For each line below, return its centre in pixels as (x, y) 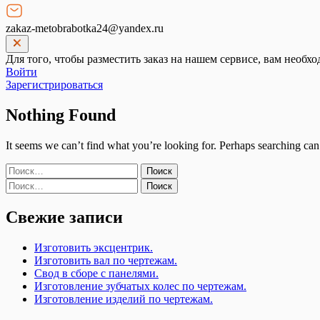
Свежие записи (64, 217)
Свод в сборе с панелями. (96, 273)
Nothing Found (61, 115)
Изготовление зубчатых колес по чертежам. (140, 286)
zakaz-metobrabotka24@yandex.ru (85, 28)
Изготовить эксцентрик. (94, 247)
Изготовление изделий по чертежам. (124, 299)
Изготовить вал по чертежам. (106, 260)
